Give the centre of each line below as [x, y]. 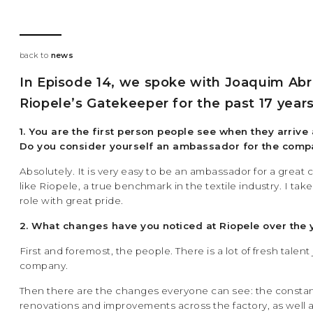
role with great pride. [72, 201]
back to [35, 56]
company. [44, 266]
